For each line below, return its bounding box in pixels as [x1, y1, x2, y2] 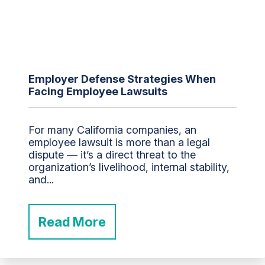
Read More [38, 214, 106, 230]
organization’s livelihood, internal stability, [28, 160, 230, 173]
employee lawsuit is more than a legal [28, 135, 210, 148]
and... [28, 173, 54, 186]
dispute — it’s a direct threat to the [28, 148, 196, 161]
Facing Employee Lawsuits [28, 85, 167, 98]
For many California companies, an [28, 123, 196, 136]
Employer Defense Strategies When [28, 72, 216, 85]
